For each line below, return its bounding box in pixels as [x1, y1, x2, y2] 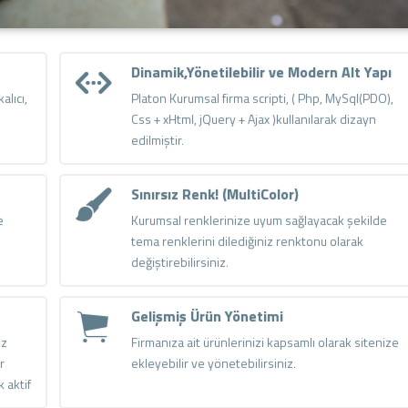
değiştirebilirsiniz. [130, 251, 229, 271]
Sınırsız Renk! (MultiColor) [130, 182, 299, 205]
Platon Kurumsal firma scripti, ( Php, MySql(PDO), [130, 87, 393, 107]
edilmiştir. [130, 129, 184, 149]
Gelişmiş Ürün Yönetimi [130, 304, 283, 327]
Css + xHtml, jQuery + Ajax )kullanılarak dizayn [130, 108, 376, 128]
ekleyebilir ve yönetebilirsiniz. [130, 352, 296, 372]
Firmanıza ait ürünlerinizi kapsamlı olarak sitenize [130, 331, 399, 352]
